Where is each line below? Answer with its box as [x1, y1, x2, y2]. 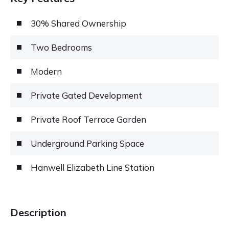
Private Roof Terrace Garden [31, 113, 146, 125]
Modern [31, 65, 62, 77]
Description [10, 205, 66, 219]
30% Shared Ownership [31, 17, 126, 29]
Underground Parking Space [31, 138, 144, 149]
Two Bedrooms [31, 41, 92, 53]
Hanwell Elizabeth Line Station [31, 162, 154, 173]
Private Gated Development [31, 89, 142, 101]
